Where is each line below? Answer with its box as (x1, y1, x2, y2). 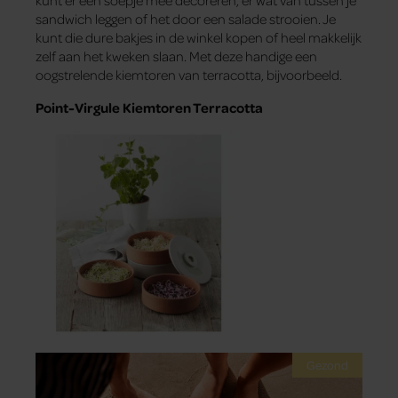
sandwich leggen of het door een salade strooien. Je (36, 10, 336, 28)
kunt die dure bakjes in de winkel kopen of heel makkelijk (36, 28, 362, 47)
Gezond (306, 357, 348, 373)
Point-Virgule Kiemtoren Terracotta (36, 99, 263, 117)
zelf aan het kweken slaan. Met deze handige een (36, 47, 317, 66)
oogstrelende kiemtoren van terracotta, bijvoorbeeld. (36, 66, 342, 84)
